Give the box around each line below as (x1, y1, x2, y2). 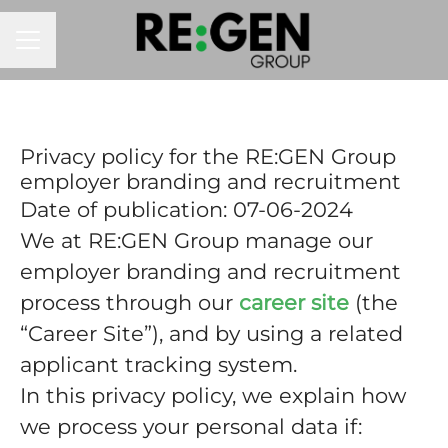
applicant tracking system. (20, 352, 297, 377)
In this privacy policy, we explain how (20, 383, 406, 408)
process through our (20, 290, 239, 315)
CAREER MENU (15, 39, 129, 58)
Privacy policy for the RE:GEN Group (20, 144, 396, 169)
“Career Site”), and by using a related (20, 321, 403, 346)
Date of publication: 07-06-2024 (20, 197, 353, 222)
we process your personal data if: (20, 414, 362, 439)
